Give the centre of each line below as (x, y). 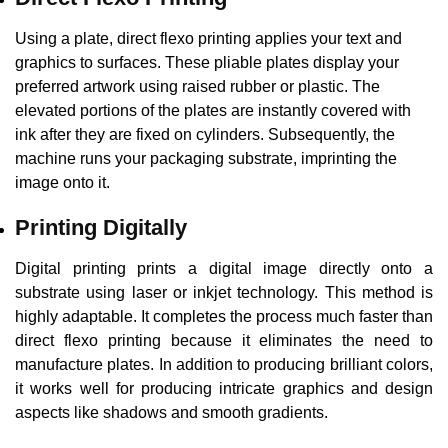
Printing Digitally (101, 228)
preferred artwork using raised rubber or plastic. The (197, 87)
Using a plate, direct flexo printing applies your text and (208, 39)
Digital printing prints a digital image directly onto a (224, 269)
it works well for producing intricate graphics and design (224, 389)
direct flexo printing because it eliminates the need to (224, 341)
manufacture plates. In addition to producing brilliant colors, (224, 365)
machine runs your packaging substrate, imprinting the (206, 159)
